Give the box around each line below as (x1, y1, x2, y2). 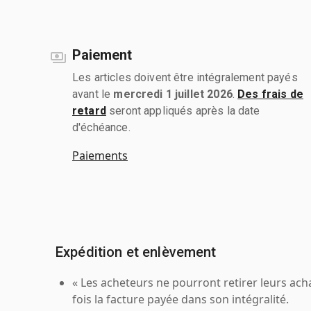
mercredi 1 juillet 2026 (113, 87, 233, 101)
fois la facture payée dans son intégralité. (72, 291, 289, 307)
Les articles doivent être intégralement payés (72, 70, 298, 84)
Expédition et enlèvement (56, 243, 217, 260)
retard (72, 103, 106, 117)
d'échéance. (72, 120, 131, 134)
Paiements (72, 147, 128, 163)
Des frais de (237, 87, 303, 101)
